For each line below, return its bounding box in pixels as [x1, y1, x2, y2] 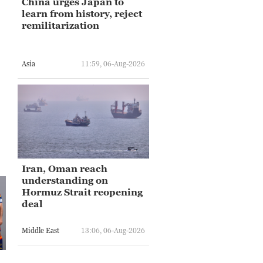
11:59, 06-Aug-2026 [81, 59, 145, 69]
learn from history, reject [22, 8, 142, 19]
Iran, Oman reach [22, 163, 107, 174]
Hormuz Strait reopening [22, 186, 143, 197]
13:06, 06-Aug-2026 [81, 226, 145, 235]
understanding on [22, 174, 108, 186]
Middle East [22, 226, 59, 235]
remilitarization [22, 19, 99, 31]
